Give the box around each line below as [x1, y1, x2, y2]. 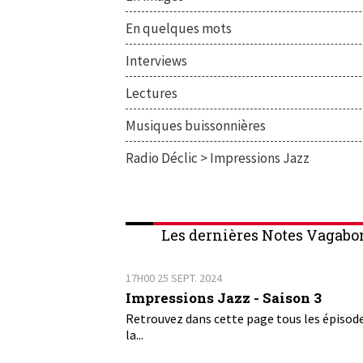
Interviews [126, 51, 187, 70]
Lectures [126, 83, 177, 102]
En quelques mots [126, 19, 232, 37]
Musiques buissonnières [126, 116, 266, 135]
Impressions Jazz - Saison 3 [126, 288, 322, 308]
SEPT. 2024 [171, 271, 222, 286]
